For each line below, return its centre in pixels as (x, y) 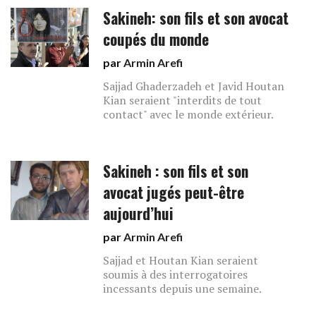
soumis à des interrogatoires (176, 274)
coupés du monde (156, 39)
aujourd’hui (139, 213)
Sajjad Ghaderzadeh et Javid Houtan (194, 86)
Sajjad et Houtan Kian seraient (181, 260)
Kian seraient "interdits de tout (183, 100)
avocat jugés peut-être (174, 192)
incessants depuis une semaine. (183, 288)
